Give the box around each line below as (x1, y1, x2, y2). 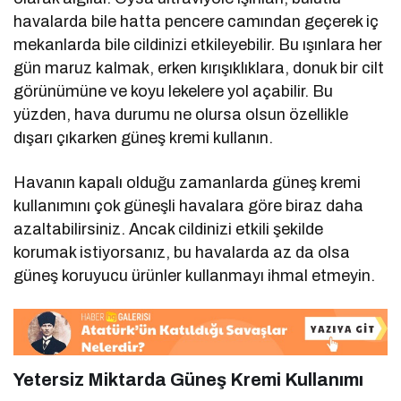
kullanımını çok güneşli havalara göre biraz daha (13, 197, 364, 216)
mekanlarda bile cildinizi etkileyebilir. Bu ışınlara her (13, 36, 383, 55)
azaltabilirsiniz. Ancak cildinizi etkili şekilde (13, 220, 324, 239)
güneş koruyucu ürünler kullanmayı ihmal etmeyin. (13, 267, 376, 286)
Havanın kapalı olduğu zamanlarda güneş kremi (13, 174, 362, 192)
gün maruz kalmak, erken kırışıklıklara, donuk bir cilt (13, 59, 385, 78)
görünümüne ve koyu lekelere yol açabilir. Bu (13, 82, 334, 101)
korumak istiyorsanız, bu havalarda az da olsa (13, 243, 351, 262)
